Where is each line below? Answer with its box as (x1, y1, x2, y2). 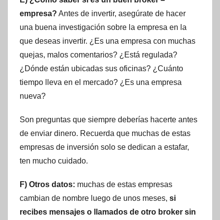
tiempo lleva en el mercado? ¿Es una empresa (20, 78, 182, 87)
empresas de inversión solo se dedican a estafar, (20, 143, 189, 152)
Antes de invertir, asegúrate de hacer (57, 9, 186, 18)
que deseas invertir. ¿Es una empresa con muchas (20, 37, 195, 46)
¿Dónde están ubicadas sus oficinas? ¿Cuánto (20, 64, 183, 73)
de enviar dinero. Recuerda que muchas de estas (20, 129, 191, 138)
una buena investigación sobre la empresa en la (20, 23, 187, 32)
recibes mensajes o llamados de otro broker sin (20, 208, 196, 217)
